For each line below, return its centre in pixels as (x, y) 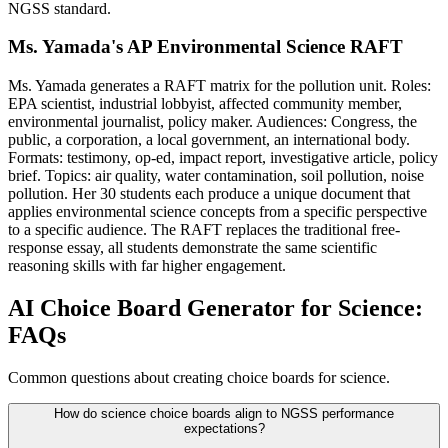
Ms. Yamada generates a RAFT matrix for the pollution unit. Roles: (219, 85)
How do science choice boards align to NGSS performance (224, 413)
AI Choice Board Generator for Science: (215, 307)
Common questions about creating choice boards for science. (199, 377)
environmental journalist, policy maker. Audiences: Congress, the (212, 121)
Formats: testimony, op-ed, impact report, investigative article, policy (223, 157)
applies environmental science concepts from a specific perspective (217, 211)
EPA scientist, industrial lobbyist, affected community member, (205, 103)
